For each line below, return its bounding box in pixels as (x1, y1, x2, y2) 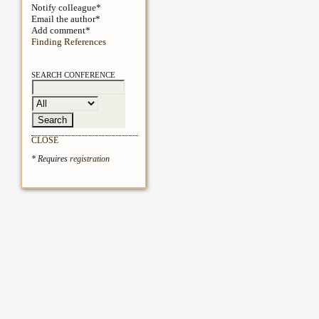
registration (69, 155, 110, 164)
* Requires (31, 155, 70, 164)
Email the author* (31, 14, 100, 25)
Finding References (31, 36, 106, 48)
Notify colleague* (31, 2, 101, 14)
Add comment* (31, 25, 90, 36)
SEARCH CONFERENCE (31, 70, 115, 80)
